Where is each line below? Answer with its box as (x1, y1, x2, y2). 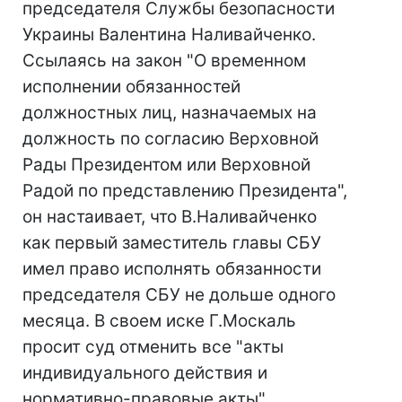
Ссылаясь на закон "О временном (22, 50, 306, 71)
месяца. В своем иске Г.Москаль (22, 310, 296, 331)
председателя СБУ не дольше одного (22, 284, 336, 305)
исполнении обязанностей (22, 76, 240, 97)
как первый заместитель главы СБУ (22, 232, 321, 253)
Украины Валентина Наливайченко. (22, 24, 316, 45)
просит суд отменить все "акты (22, 336, 284, 357)
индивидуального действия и (22, 363, 267, 383)
